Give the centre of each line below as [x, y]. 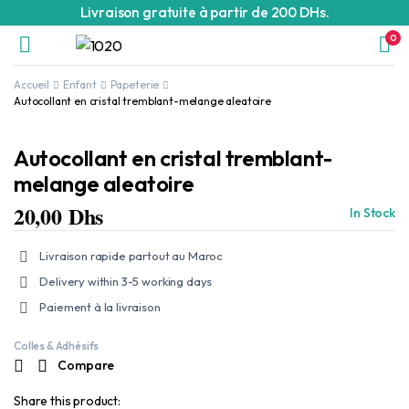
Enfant [79, 85]
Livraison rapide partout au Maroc [131, 256]
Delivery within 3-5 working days [126, 282]
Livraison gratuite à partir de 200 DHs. [204, 13]
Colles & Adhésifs [57, 345]
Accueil [31, 85]
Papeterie [135, 85]
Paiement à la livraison [100, 307]
